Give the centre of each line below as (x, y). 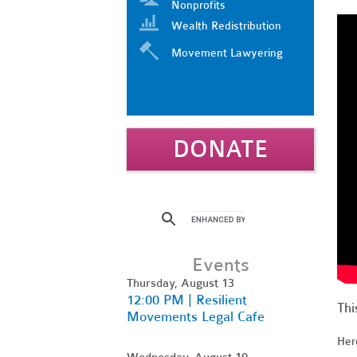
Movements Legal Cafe (196, 316)
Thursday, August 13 (180, 282)
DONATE (220, 149)
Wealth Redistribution (226, 25)
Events (220, 265)
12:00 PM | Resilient (187, 300)
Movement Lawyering (227, 53)
